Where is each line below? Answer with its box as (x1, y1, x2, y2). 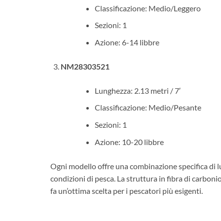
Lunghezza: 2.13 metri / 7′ (94, 85, 181, 95)
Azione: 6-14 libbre (94, 37, 159, 47)
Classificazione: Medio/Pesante (94, 103, 201, 112)
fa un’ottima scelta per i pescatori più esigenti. (50, 185, 203, 195)
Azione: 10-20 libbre (94, 137, 164, 147)
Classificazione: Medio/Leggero (94, 3, 201, 13)
